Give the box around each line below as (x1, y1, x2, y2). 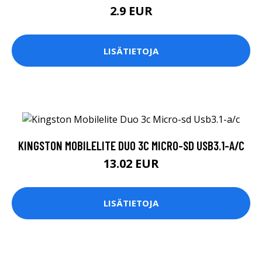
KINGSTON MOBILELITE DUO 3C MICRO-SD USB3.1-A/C (18, 137, 244, 153)
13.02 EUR (103, 155, 159, 171)
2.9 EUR (109, 3, 153, 19)
